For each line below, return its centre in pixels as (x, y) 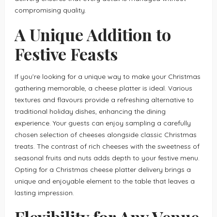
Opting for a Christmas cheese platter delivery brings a (103, 169)
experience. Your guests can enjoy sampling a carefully (103, 123)
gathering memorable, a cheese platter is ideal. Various (103, 88)
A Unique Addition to (93, 34)
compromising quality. (50, 10)
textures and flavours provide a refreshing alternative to (104, 100)
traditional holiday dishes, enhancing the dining (90, 111)
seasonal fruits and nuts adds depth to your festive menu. (107, 158)
